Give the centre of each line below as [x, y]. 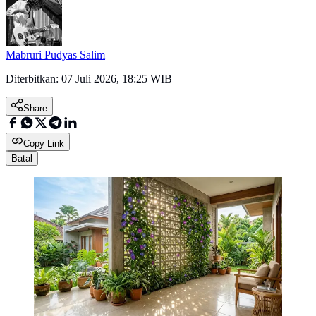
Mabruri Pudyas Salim [55, 55]
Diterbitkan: [34, 79]
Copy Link [44, 144]
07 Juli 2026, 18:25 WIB [117, 79]
